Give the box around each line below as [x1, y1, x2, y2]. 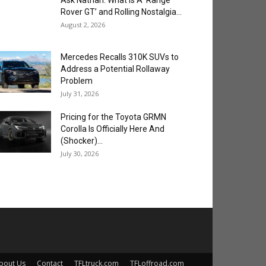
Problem [61, 76, 93, 85]
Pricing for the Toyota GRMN [61, 112, 166, 122]
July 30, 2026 [61, 149, 99, 158]
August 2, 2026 [61, 20, 105, 29]
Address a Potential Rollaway [61, 64, 170, 74]
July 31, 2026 [61, 89, 99, 98]
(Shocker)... [61, 136, 103, 145]
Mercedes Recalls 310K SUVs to [61, 52, 179, 62]
